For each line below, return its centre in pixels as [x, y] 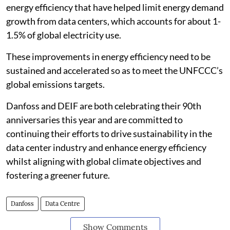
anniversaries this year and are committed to [94, 120]
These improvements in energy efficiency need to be [108, 56]
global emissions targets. [55, 84]
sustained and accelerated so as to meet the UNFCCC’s [114, 70]
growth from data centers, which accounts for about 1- [113, 21]
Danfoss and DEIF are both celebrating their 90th [104, 106]
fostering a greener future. [58, 175]
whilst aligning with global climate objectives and [104, 161]
